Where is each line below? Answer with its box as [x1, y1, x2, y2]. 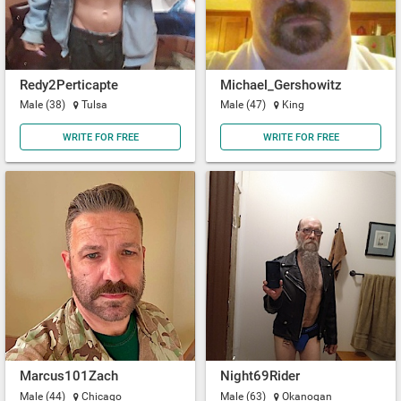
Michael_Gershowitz [220, 77, 342, 93]
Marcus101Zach [20, 368, 118, 385]
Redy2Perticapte [20, 77, 118, 93]
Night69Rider [220, 368, 300, 385]
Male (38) [20, 98, 68, 112]
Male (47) [220, 98, 269, 112]
